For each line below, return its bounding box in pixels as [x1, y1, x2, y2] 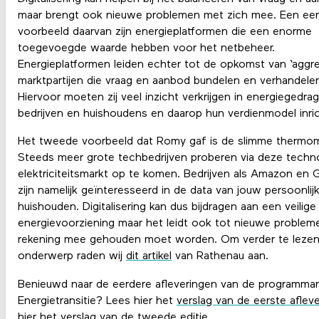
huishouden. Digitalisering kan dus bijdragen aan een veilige [17, 202, 316, 214]
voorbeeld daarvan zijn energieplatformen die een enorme [17, 26, 312, 38]
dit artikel [125, 251, 172, 263]
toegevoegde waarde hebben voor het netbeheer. [17, 43, 275, 55]
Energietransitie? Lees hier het [17, 295, 177, 307]
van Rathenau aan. [171, 251, 268, 263]
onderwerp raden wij [17, 251, 126, 263]
